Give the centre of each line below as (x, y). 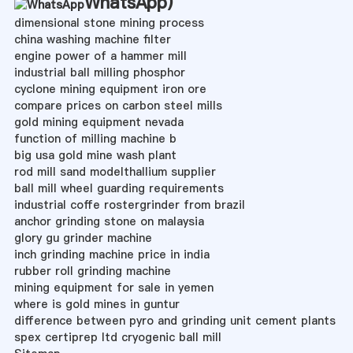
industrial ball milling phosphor (99, 72)
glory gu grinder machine (83, 238)
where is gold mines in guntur (97, 304)
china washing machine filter (92, 39)
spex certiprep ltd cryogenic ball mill (117, 337)
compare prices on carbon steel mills (118, 105)
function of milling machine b (95, 138)
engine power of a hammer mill (100, 56)
